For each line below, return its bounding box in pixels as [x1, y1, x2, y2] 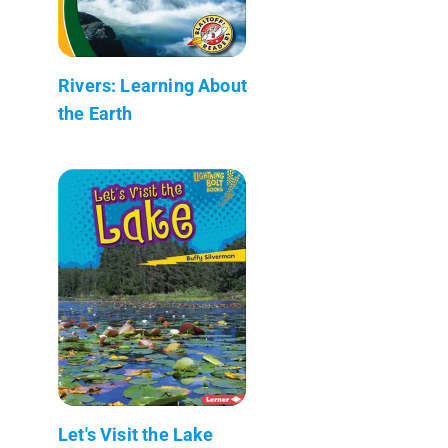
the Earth [58, 102, 133, 124]
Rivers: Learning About [58, 74, 247, 96]
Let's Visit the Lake [58, 423, 214, 445]
